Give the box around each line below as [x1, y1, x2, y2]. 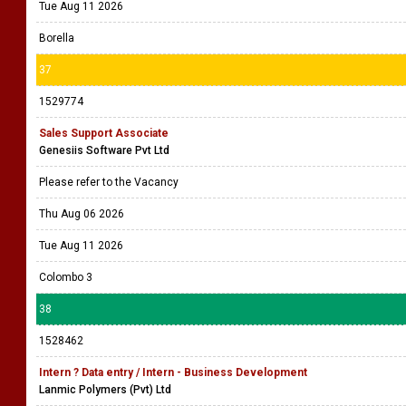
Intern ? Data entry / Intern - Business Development [39, 366, 307, 379]
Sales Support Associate [39, 127, 169, 140]
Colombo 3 [39, 271, 92, 284]
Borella [39, 32, 74, 44]
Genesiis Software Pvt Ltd [39, 144, 169, 157]
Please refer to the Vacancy [39, 176, 181, 188]
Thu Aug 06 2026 [39, 208, 124, 220]
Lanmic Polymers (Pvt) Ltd [39, 383, 171, 396]
